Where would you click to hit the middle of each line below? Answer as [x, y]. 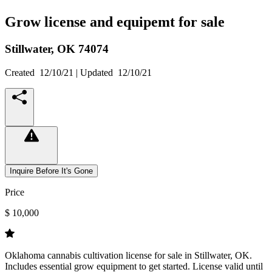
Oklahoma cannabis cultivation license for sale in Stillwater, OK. [128, 255]
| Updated [96, 72]
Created [22, 72]
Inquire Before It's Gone [51, 171]
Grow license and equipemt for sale [115, 22]
